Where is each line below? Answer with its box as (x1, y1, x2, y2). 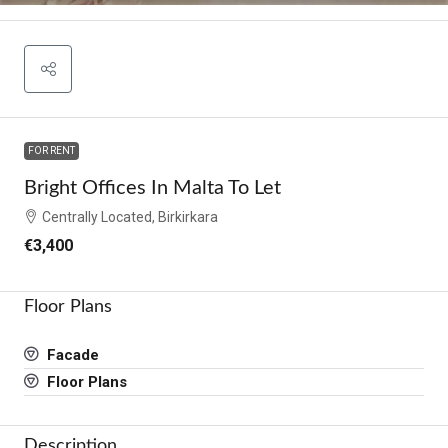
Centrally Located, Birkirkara (42, 208, 218, 225)
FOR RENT (28, 144, 75, 156)
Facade (43, 345, 99, 364)
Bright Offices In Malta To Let (24, 177, 281, 198)
